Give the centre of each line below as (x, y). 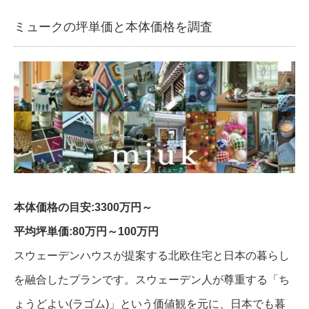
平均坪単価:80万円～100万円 (86, 231)
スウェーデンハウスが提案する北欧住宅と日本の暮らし (152, 255)
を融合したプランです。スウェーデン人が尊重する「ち (152, 279)
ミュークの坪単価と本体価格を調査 (113, 27)
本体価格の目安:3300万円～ (83, 207)
